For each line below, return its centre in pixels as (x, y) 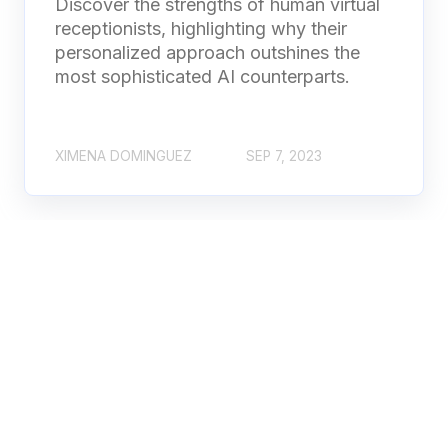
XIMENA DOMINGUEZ (123, 155)
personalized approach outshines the (207, 53)
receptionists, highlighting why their (201, 29)
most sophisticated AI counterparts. (202, 77)
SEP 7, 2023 (284, 155)
